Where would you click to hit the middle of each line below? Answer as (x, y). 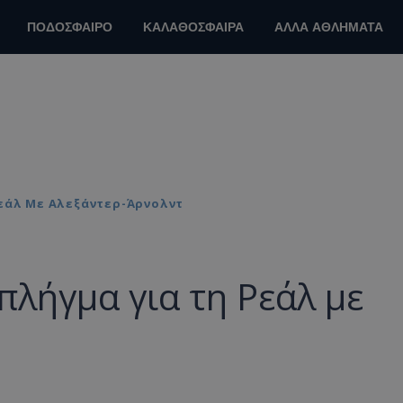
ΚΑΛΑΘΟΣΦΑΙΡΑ (193, 27)
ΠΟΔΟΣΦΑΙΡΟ (70, 27)
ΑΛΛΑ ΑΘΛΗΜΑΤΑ (329, 27)
